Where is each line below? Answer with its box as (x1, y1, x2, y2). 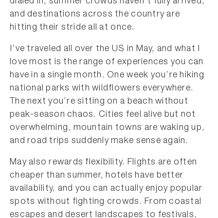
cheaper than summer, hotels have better (10, 171, 184, 180)
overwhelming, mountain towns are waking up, (10, 124, 205, 132)
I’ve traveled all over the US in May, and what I (10, 45, 200, 54)
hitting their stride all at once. (10, 23, 135, 32)
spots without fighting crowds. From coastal (10, 198, 202, 206)
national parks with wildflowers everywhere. (10, 84, 194, 93)
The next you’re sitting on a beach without (10, 97, 188, 106)
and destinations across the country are (10, 10, 181, 19)
